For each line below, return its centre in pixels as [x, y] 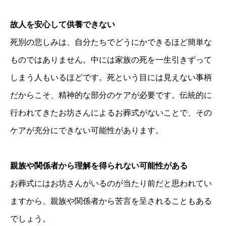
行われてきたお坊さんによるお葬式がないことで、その [111, 112]
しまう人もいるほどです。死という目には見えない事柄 [111, 77]
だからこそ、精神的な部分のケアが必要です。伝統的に [111, 95]
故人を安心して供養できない [63, 24]
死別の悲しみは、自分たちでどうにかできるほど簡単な [111, 42]
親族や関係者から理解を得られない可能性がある [99, 165]
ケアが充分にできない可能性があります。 [87, 130]
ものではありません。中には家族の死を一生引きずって [111, 60]
